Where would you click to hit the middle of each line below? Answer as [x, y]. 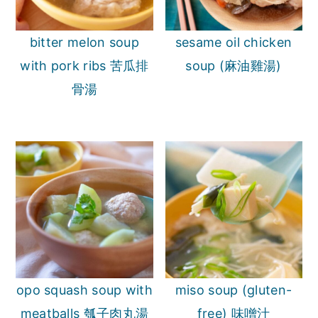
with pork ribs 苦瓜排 [84, 65]
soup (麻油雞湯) [234, 65]
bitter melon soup [84, 42]
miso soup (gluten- [234, 290]
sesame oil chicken [234, 42]
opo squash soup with [84, 290]
